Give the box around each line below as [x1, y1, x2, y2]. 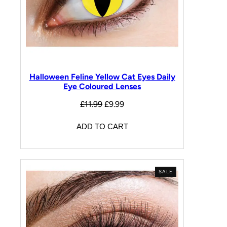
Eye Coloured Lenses [63, 82, 141, 92]
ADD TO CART [76, 122, 128, 131]
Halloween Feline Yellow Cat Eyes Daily [29, 72, 175, 82]
